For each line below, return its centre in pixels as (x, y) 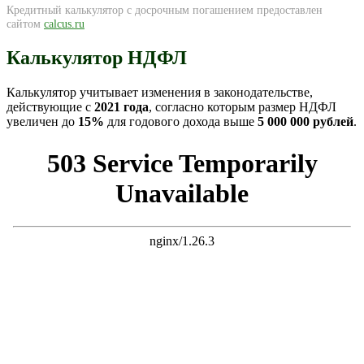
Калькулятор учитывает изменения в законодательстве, (160, 93)
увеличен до (42, 122)
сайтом (25, 24)
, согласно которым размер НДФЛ (243, 107)
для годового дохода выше (181, 122)
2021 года (121, 107)
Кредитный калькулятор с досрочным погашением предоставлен (165, 10)
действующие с (50, 107)
